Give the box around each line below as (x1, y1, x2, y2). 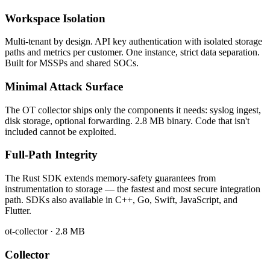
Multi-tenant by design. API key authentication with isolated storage (5, 36, 262, 47)
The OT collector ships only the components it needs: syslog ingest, (5, 104, 261, 115)
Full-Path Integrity (5, 148, 98, 162)
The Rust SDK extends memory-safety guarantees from (5, 173, 216, 184)
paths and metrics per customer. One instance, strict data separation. (5, 47, 260, 58)
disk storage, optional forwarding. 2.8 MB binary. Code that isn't (5, 115, 250, 126)
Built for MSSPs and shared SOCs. (5, 58, 139, 69)
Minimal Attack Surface (5, 80, 123, 93)
